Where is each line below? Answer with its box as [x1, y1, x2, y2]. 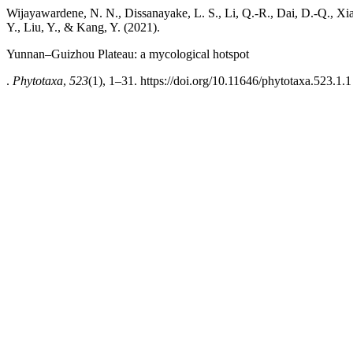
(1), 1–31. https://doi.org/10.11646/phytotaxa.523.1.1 [88, 74, 351, 87]
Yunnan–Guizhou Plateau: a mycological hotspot [6, 47, 249, 61]
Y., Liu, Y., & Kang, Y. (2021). [6, 20, 160, 34]
